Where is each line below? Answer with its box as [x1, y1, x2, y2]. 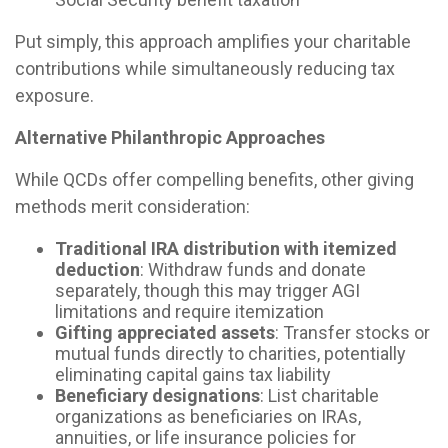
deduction [55, 258, 140, 280]
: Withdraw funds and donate [140, 258, 366, 280]
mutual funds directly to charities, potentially [55, 342, 406, 364]
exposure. [15, 84, 94, 106]
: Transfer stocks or [275, 321, 430, 343]
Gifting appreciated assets [55, 321, 275, 343]
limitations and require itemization [55, 300, 324, 322]
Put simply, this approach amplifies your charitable [15, 30, 411, 52]
